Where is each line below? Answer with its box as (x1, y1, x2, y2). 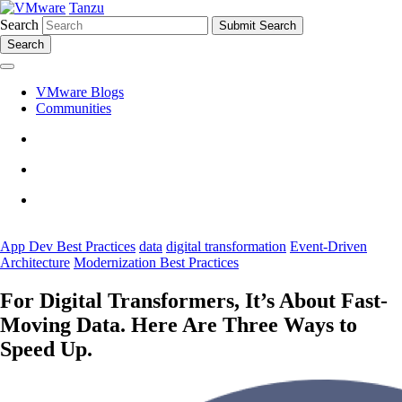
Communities (36, 100, 111, 116)
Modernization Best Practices (74, 255, 239, 270)
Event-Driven (290, 239, 367, 254)
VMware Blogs (36, 84, 124, 100)
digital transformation (166, 239, 286, 254)
